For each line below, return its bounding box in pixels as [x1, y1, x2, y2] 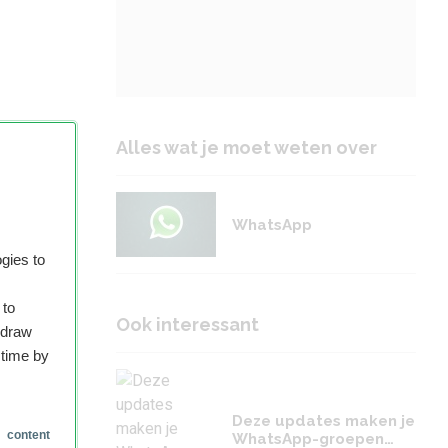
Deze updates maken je [232, 412, 415, 430]
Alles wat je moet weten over [116, 137, 377, 158]
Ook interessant [116, 314, 259, 335]
